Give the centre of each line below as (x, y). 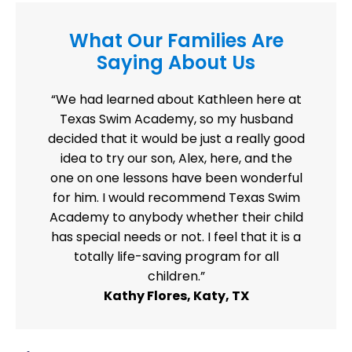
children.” (176, 276)
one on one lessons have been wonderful (176, 178)
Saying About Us (176, 62)
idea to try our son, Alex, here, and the (176, 158)
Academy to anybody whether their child (176, 217)
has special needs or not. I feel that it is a (176, 236)
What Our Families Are (176, 40)
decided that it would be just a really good (176, 138)
